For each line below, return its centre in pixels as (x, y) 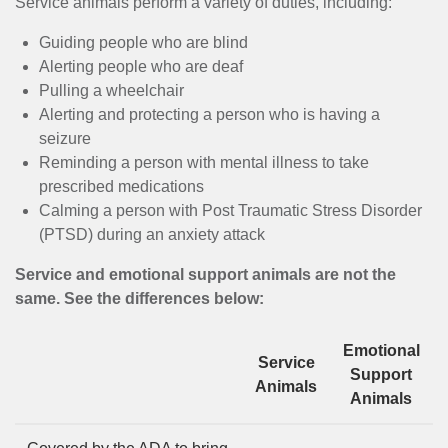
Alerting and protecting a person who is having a (209, 115)
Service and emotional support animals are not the (205, 275)
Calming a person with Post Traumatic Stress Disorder (230, 211)
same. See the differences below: (139, 299)
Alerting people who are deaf (141, 67)
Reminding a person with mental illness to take (204, 163)
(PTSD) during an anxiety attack (152, 235)
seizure (65, 139)
